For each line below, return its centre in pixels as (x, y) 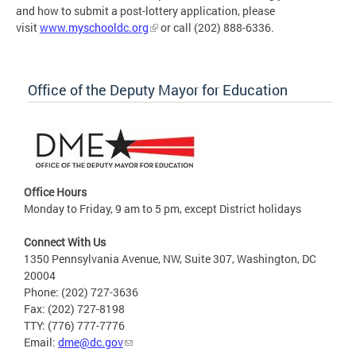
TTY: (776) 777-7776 (74, 325)
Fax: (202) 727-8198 (74, 308)
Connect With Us (65, 242)
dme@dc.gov (91, 342)
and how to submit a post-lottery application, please (145, 10)
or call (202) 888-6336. (216, 27)
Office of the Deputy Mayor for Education (158, 89)
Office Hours (55, 192)
